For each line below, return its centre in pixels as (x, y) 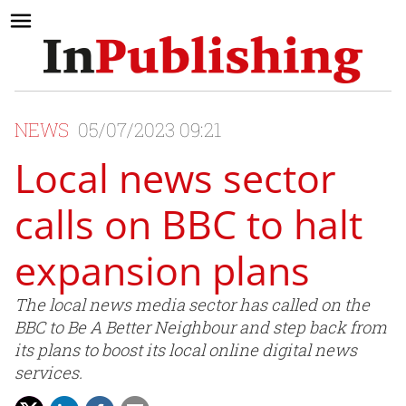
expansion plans (162, 271)
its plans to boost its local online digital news (186, 350)
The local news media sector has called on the (192, 305)
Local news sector (175, 179)
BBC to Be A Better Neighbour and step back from (201, 328)
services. (48, 373)
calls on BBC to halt (188, 225)
